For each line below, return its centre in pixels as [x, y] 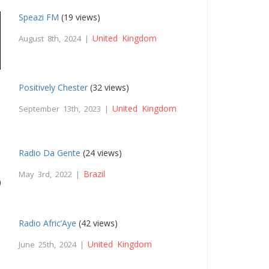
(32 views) [109, 88]
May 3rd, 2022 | [51, 174]
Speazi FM [39, 17]
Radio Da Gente [50, 153]
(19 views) [80, 17]
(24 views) [101, 153]
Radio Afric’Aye [48, 223]
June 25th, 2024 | [53, 244]
